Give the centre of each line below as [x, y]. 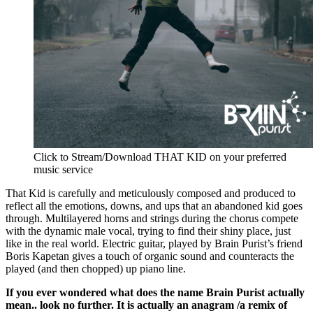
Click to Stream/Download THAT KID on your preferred [160, 156]
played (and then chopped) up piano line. [96, 268]
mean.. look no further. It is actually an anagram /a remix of [146, 305]
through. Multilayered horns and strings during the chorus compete [152, 218]
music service [63, 169]
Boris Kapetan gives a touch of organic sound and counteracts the [150, 256]
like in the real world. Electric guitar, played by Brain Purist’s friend [154, 243]
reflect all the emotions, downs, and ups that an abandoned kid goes [154, 205]
